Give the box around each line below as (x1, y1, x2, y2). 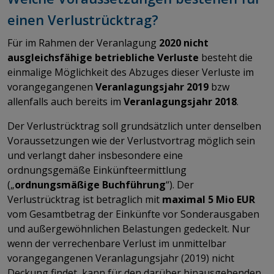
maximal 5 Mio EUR (162, 192, 255, 206)
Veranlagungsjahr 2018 (121, 94, 237, 108)
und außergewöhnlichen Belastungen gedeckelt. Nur (7, 221, 250, 235)
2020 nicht (159, 35, 209, 50)
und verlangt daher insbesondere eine (7, 148, 183, 162)
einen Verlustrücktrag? (7, 10, 162, 29)
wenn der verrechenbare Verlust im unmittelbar (7, 236, 226, 250)
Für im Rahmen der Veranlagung (7, 35, 159, 50)
